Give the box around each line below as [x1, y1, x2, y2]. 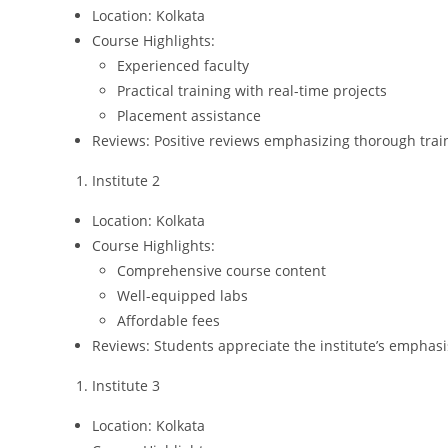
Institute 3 [92, 376, 160, 395]
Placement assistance [117, 106, 261, 125]
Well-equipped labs [117, 286, 248, 305]
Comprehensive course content [117, 261, 326, 280]
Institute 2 [92, 171, 160, 190]
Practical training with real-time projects [117, 81, 387, 100]
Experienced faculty [117, 56, 249, 75]
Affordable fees [117, 311, 220, 330]
